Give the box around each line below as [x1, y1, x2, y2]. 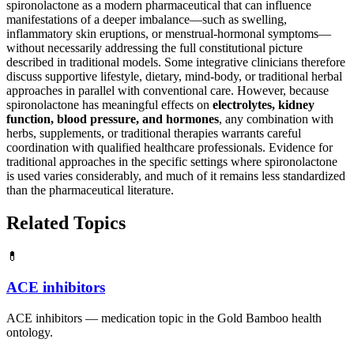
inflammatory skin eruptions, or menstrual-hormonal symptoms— [6, 26, 331, 40]
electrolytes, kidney [213, 97, 314, 111]
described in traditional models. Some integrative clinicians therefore [6, 55, 345, 69]
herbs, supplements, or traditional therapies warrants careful [6, 126, 301, 140]
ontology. [6, 325, 53, 339]
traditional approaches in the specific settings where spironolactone [6, 154, 337, 168]
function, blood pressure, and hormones [6, 111, 219, 126]
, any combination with [219, 111, 333, 126]
